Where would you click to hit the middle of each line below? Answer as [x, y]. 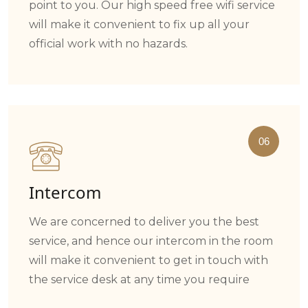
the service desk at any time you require [139, 279]
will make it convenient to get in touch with [148, 260]
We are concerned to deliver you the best [144, 221]
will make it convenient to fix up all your [139, 24]
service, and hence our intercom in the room [151, 241]
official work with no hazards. [108, 43]
